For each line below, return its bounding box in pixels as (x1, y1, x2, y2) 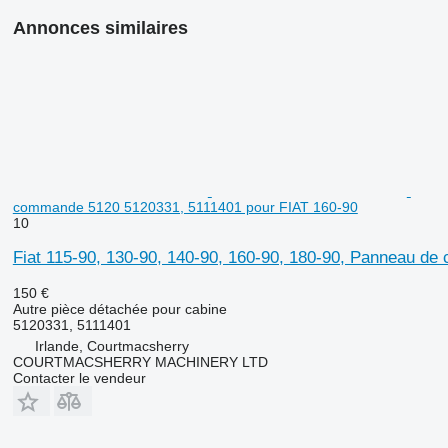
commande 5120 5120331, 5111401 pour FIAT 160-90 (12, 198, 358, 215)
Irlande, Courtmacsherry (34, 337, 189, 354)
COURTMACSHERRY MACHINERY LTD (12, 353, 268, 370)
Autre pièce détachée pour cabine (12, 300, 227, 317)
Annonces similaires (12, 17, 188, 38)
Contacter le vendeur (12, 369, 146, 386)
